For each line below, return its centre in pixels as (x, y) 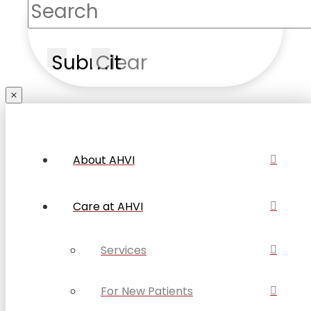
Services (124, 250)
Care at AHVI (108, 206)
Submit (86, 62)
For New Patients (147, 291)
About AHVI (104, 160)
